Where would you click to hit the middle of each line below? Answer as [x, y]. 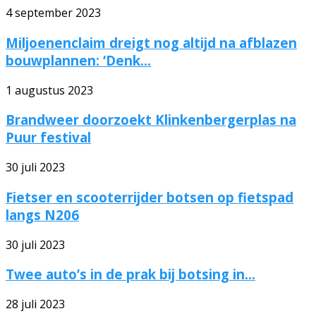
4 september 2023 [53, 13]
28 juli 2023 [35, 304]
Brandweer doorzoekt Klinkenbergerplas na [151, 120]
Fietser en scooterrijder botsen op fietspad [150, 197]
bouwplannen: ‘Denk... [78, 60]
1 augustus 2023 [49, 90]
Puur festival [48, 138]
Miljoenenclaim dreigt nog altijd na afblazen [151, 42]
